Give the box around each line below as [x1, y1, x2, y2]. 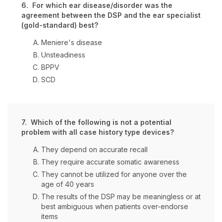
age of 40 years [41, 180, 94, 188]
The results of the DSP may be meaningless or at [41, 192, 201, 201]
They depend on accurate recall [41, 145, 148, 154]
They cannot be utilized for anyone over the [41, 170, 187, 178]
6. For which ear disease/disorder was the [21, 1, 172, 9]
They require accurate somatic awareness [41, 158, 179, 166]
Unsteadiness [41, 51, 85, 59]
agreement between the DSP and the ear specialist [21, 11, 201, 19]
